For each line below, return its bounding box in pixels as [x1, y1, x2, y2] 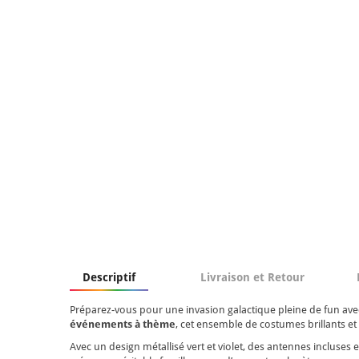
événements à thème [70, 317, 175, 330]
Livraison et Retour [200, 270, 305, 284]
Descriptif [83, 270, 135, 284]
